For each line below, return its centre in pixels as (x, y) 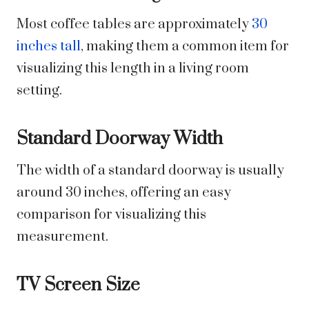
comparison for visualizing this (111, 215)
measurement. (62, 237)
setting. (39, 91)
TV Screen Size (78, 286)
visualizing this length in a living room (133, 69)
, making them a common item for (185, 47)
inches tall (49, 47)
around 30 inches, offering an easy (124, 193)
